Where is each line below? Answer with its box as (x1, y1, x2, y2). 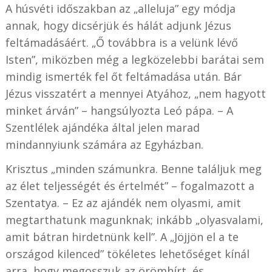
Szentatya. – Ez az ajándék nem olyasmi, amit (5, 195, 241, 210)
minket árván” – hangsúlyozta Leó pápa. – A (5, 103, 233, 118)
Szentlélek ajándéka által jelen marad (5, 120, 200, 135)
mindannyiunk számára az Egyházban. (5, 137, 203, 152)
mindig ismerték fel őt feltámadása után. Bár (5, 69, 242, 84)
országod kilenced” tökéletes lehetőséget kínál (5, 246, 250, 261)
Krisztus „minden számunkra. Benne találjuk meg (5, 161, 262, 176)
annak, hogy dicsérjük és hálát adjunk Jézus (5, 18, 231, 33)
